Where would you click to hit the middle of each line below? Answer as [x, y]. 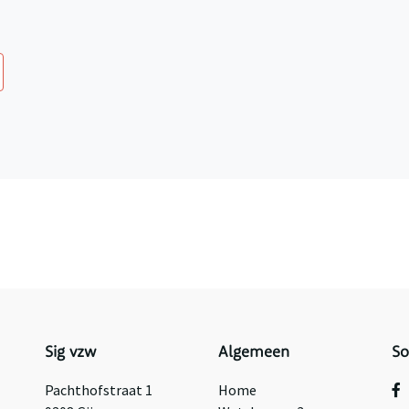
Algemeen [254, 353]
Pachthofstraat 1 [99, 390]
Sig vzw [71, 353]
